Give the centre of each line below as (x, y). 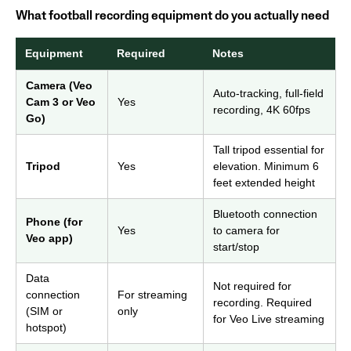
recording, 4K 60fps (262, 109)
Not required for (252, 286)
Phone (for (54, 221)
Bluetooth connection (265, 213)
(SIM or (44, 311)
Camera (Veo (59, 85)
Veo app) (49, 238)
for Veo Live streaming (269, 318)
